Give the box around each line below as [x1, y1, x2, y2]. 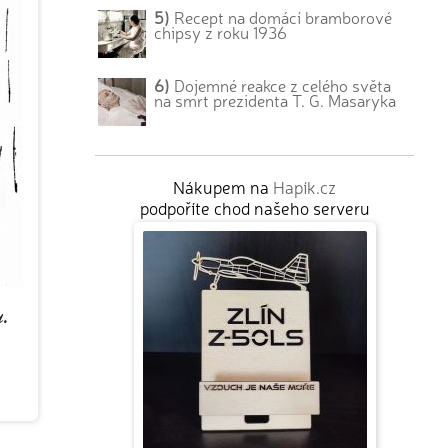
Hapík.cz [273, 174, 336, 198]
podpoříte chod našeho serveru [139, 195, 370, 219]
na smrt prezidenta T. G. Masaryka [154, 88, 397, 111]
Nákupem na [173, 174, 273, 198]
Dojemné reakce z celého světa [170, 73, 392, 96]
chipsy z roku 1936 [154, 21, 288, 44]
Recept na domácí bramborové [170, 6, 393, 29]
